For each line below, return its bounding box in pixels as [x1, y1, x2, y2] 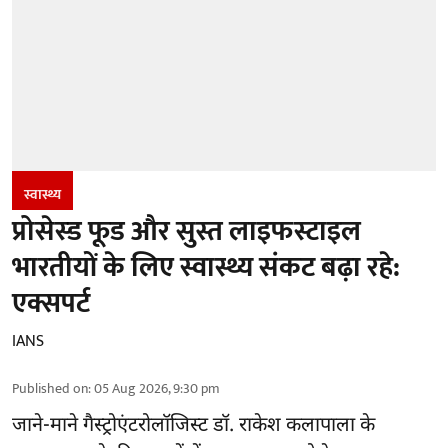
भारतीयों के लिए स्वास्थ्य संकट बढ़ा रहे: [12, 243, 400, 291]
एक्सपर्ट [12, 279, 90, 327]
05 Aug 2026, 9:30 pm [94, 376, 220, 400]
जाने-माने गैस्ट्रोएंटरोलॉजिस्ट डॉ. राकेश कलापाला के [12, 412, 375, 439]
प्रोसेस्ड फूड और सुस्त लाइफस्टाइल [12, 207, 361, 255]
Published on [12, 376, 88, 400]
